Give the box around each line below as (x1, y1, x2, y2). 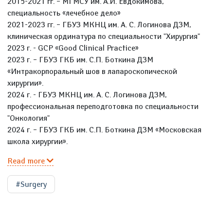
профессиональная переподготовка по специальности (7, 102, 199, 111)
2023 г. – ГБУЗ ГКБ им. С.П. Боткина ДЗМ (7, 55, 153, 64)
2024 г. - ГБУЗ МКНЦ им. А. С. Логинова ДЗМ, (7, 90, 166, 99)
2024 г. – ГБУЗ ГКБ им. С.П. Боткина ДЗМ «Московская (7, 125, 201, 134)
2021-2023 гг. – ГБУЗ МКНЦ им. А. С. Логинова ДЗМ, (7, 20, 191, 29)
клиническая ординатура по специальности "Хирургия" (7, 32, 200, 41)
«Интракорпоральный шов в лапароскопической (7, 67, 177, 76)
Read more (7, 156, 47, 165)
